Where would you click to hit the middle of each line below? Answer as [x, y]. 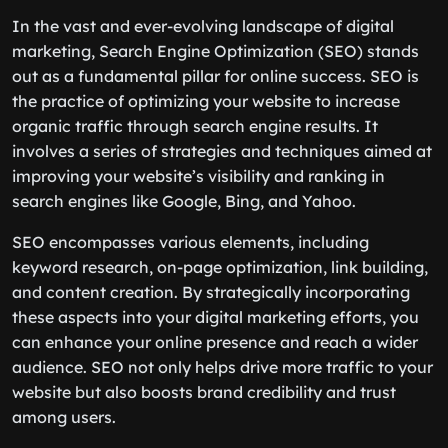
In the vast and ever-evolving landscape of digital [203, 26]
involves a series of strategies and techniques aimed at [222, 151]
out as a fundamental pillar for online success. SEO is [215, 76]
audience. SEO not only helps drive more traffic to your [222, 367]
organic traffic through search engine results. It [195, 126]
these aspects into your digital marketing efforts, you [215, 317]
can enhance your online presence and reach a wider [215, 342]
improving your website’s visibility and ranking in [198, 176]
